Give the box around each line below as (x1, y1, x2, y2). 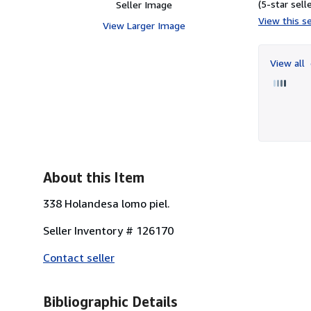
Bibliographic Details (43, 293, 177, 310)
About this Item (43, 169, 144, 185)
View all (270, 56, 308, 69)
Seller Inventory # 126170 (43, 223, 174, 237)
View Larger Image (102, 19, 185, 31)
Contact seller (43, 250, 115, 264)
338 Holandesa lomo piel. (43, 196, 170, 210)
